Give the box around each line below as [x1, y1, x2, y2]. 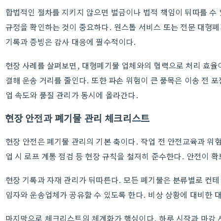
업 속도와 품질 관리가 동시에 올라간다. [5, 89, 139, 101]
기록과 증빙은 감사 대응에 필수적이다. [5, 36, 137, 47]
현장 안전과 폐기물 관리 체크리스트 [4, 111, 150, 125]
